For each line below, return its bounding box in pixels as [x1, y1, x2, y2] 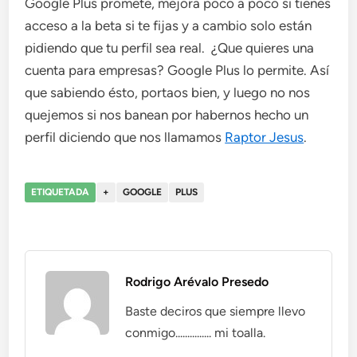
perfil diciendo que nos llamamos [25, 128, 226, 145]
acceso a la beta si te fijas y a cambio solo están [25, 17, 312, 33]
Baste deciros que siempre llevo [125, 303, 306, 319]
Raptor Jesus [225, 128, 304, 145]
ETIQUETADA [31, 186, 90, 198]
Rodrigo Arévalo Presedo [125, 273, 269, 289]
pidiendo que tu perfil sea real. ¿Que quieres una [25, 39, 315, 56]
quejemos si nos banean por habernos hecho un [25, 106, 309, 123]
